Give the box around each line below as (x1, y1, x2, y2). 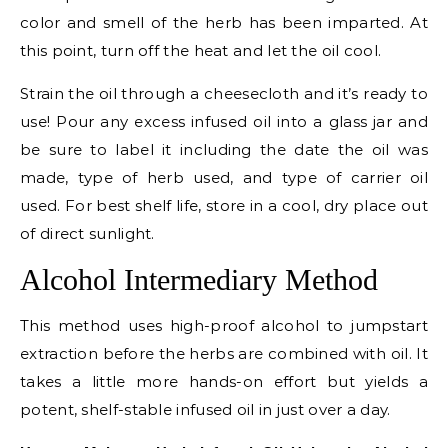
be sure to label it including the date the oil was (20, 140, 428, 159)
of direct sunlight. (20, 224, 155, 243)
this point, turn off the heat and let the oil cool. (20, 41, 382, 60)
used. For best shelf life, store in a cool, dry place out (20, 196, 428, 215)
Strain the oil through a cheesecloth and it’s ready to (20, 84, 428, 103)
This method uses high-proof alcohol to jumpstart (20, 316, 428, 335)
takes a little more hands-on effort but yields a (20, 372, 428, 391)
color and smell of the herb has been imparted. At (20, 13, 428, 32)
